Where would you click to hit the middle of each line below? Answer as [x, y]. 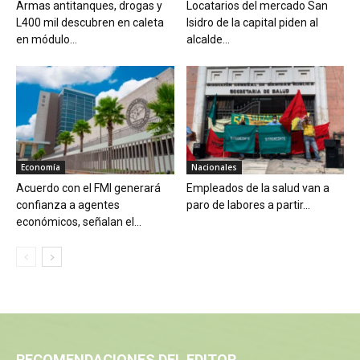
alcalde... [208, 39]
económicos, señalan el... [79, 222]
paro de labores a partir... [248, 205]
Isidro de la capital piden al [252, 22]
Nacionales [214, 168]
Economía [41, 168]
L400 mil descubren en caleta [90, 22]
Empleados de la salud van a [258, 188]
